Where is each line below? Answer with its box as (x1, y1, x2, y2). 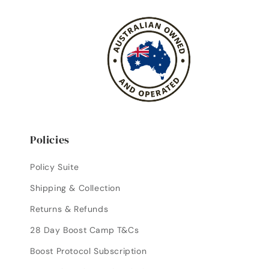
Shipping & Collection (30, 183, 121, 193)
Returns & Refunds (30, 204, 109, 214)
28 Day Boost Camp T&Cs (30, 225, 139, 235)
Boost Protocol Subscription (30, 246, 147, 256)
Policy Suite (30, 162, 79, 172)
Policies (30, 132, 70, 147)
